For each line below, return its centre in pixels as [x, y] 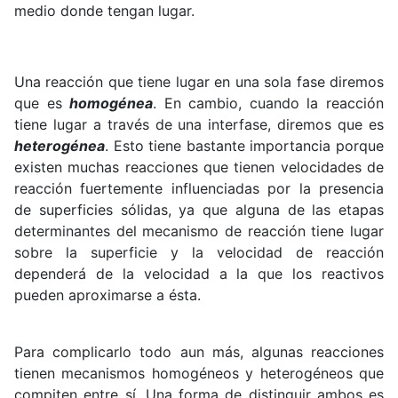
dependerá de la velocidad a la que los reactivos [199, 273]
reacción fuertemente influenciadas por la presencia [199, 188]
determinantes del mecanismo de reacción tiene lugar [199, 231]
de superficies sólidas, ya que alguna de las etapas [199, 209]
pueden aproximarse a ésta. [107, 295]
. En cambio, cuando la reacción [269, 103]
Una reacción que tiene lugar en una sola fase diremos [199, 81]
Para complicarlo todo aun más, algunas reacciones [199, 351]
